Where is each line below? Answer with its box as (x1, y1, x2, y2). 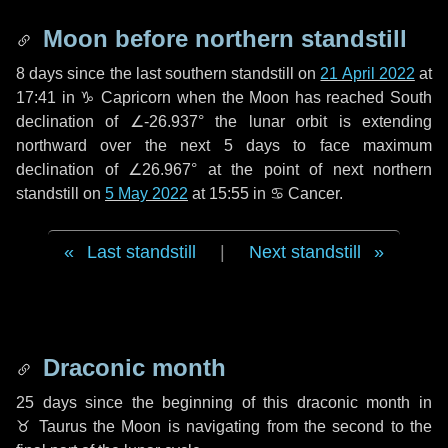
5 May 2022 (105, 185, 188, 202)
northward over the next (16, 137, 224, 154)
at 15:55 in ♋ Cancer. (188, 185, 343, 202)
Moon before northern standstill (36, 25, 407, 52)
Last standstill (87, 242, 196, 262)
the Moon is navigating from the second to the (86, 418, 433, 435)
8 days (16, 65, 64, 82)
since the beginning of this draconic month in (76, 394, 433, 411)
